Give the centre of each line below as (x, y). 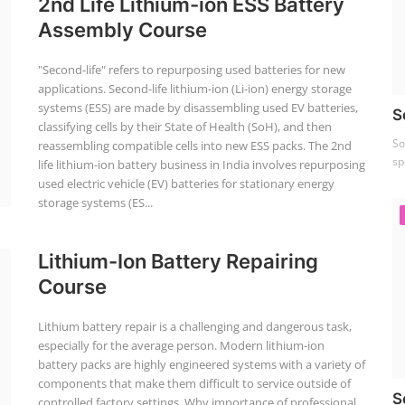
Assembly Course (122, 30)
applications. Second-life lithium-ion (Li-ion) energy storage (194, 89)
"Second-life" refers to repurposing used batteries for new (191, 70)
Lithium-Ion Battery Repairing (178, 261)
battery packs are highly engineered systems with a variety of (201, 364)
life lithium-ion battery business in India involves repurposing (201, 165)
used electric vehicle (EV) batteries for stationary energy (186, 184)
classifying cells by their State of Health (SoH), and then (184, 127)
